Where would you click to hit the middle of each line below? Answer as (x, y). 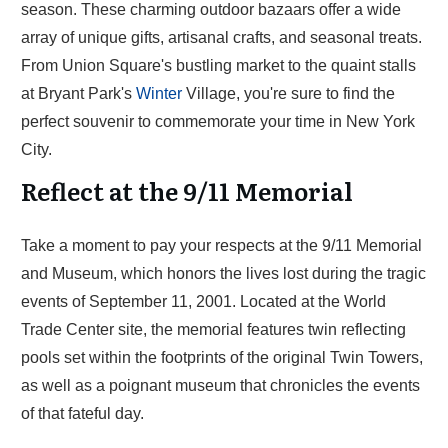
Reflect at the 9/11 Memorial (187, 190)
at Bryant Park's (78, 93)
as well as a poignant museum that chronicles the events (220, 385)
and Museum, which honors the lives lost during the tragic (223, 273)
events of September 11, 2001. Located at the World (203, 301)
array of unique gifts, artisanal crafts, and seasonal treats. (221, 37)
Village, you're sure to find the (288, 93)
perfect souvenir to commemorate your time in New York (218, 121)
